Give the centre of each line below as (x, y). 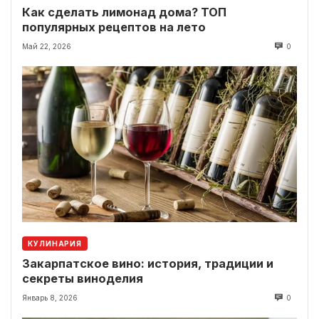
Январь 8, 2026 (50, 297)
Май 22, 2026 (47, 47)
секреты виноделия (83, 278)
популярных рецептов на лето (114, 27)
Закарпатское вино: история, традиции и (148, 263)
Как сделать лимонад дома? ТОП (124, 12)
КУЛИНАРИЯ (55, 243)
